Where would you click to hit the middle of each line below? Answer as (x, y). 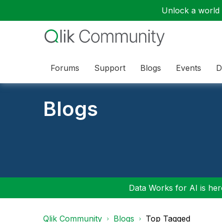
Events (189, 68)
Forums (65, 68)
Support (110, 68)
